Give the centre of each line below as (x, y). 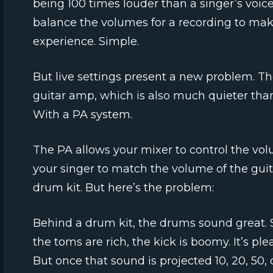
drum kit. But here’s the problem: (123, 188)
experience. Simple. (86, 42)
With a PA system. (83, 115)
